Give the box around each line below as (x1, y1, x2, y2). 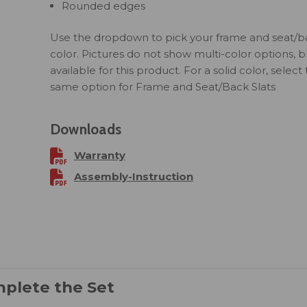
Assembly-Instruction (73, 169, 193, 183)
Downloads (49, 120, 122, 138)
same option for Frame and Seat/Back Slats (49, 79, 275, 93)
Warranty (73, 148, 125, 162)
